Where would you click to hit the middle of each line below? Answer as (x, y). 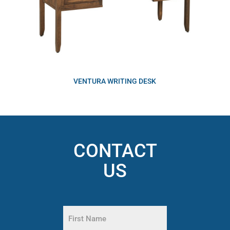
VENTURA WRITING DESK (115, 81)
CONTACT (115, 151)
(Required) (79, 221)
